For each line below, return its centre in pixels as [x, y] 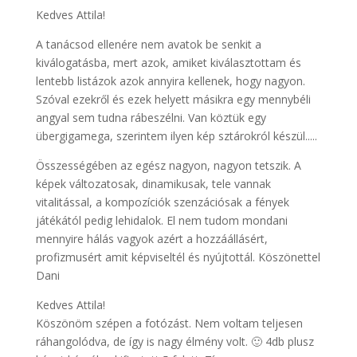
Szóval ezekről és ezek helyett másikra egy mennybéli [173, 100]
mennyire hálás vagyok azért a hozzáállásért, [151, 239]
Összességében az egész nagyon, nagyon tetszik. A [168, 166]
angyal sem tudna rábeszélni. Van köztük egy [151, 118]
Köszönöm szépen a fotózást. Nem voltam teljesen [169, 324]
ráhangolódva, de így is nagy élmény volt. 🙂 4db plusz [175, 342]
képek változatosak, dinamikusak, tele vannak [153, 184]
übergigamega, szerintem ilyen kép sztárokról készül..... [176, 136]
